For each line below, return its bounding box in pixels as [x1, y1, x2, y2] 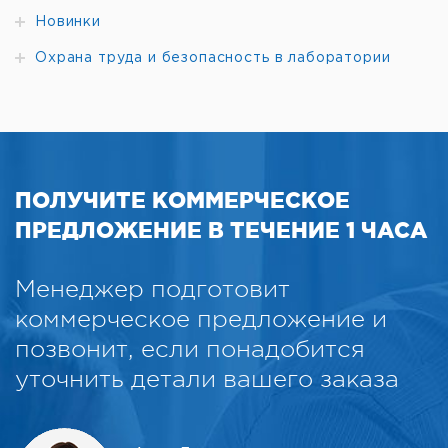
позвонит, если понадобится [15, 335, 365, 363]
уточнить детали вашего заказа [15, 365, 399, 393]
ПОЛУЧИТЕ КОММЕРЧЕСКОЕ [15, 187, 350, 212]
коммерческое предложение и [15, 305, 387, 333]
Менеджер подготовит [15, 275, 290, 303]
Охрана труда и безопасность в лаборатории [35, 52, 391, 64]
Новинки [35, 16, 101, 28]
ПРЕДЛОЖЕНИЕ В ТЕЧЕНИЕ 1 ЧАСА [15, 217, 427, 242]
